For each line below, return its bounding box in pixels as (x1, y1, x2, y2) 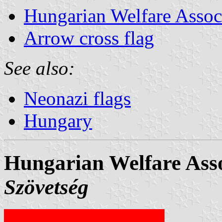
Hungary (24, 110, 92, 131)
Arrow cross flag (24, 27, 154, 49)
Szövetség (4, 175, 89, 199)
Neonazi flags (24, 87, 131, 109)
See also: (4, 57, 75, 79)
